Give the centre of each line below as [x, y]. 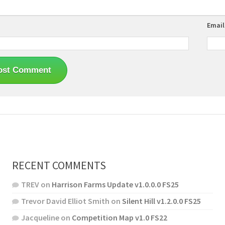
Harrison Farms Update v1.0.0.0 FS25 [115, 185]
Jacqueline [40, 218]
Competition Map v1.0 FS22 [119, 218]
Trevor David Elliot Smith [65, 201]
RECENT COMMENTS [59, 165]
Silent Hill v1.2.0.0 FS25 [161, 201]
